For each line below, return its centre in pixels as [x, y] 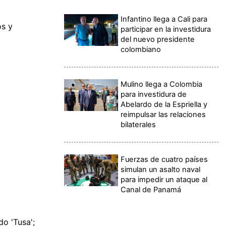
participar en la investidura [166, 29]
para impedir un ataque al [164, 179]
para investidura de [154, 94]
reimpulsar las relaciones [163, 114]
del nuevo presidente [158, 39]
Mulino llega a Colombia [162, 84]
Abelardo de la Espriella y [164, 104]
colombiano [141, 49]
